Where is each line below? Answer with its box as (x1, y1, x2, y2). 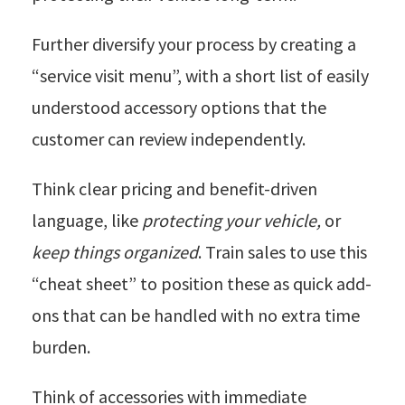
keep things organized (32, 240, 198, 263)
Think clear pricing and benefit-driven (32, 176, 317, 200)
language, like (32, 208, 138, 231)
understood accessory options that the (32, 95, 326, 118)
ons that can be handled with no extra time (32, 303, 360, 326)
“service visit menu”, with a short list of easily (32, 63, 369, 87)
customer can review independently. (32, 127, 306, 150)
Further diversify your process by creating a (32, 32, 356, 55)
